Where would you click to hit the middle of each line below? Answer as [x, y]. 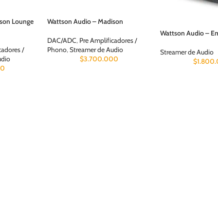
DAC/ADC [62, 40]
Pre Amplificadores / [109, 40]
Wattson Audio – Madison [85, 21]
